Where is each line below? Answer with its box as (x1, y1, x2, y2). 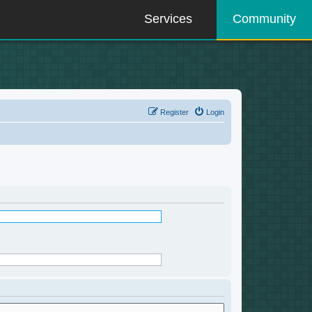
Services (144, 12, 193, 26)
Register (160, 108, 189, 116)
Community (232, 12, 296, 26)
